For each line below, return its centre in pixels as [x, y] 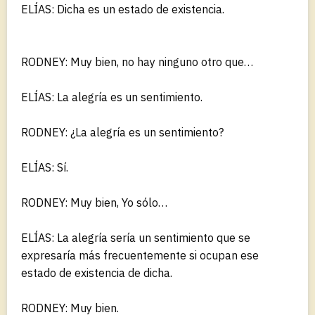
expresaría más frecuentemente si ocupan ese [140, 255]
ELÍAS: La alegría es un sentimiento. [112, 97]
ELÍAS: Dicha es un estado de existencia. [123, 9]
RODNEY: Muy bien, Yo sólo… [94, 202]
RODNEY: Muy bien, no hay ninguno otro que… [137, 62]
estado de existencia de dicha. [97, 272]
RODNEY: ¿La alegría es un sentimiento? [122, 132]
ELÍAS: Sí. [45, 167]
